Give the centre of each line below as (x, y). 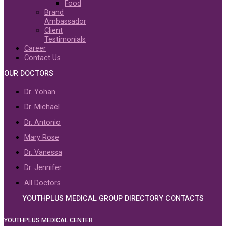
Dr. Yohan (40, 92)
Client (53, 30)
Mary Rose (42, 137)
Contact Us (42, 58)
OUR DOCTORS (29, 73)
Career (35, 48)
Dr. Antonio (42, 122)
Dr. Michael (42, 107)
